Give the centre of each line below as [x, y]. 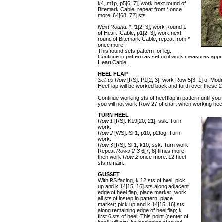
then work [110, 157]
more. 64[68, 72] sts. [122, 15]
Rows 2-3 [128, 151]
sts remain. [111, 163]
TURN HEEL [113, 115]
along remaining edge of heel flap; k [140, 210]
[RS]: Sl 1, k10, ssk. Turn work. [151, 145]
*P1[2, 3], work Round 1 [157, 27]
